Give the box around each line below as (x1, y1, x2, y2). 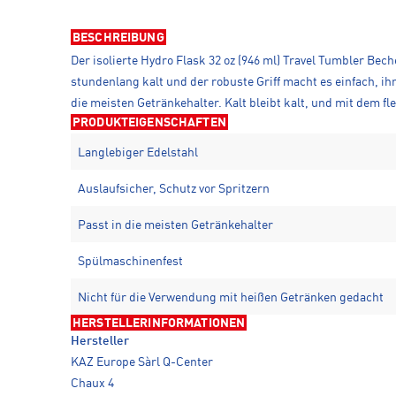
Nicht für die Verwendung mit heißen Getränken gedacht (78, 292, 384, 305)
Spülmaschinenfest (78, 255, 183, 269)
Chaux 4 (71, 377, 114, 391)
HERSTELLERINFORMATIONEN (72, 317, 246, 331)
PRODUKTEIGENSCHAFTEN (72, 117, 226, 130)
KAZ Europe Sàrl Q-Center (71, 356, 213, 369)
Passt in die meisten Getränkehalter (78, 219, 273, 232)
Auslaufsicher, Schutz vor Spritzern (78, 183, 270, 196)
